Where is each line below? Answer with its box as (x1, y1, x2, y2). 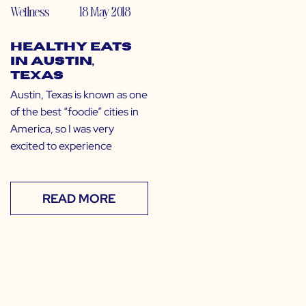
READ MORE (42, 191, 116, 207)
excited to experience (10, 139, 112, 154)
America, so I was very (10, 122, 114, 137)
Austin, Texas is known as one (10, 87, 148, 102)
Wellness (10, 3, 49, 20)
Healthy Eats (10, 42, 132, 53)
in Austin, (10, 56, 94, 68)
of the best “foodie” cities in (10, 105, 139, 120)
